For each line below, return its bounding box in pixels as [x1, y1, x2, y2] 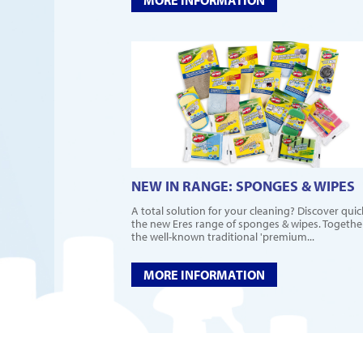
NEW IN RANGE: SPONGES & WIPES [131, 177, 355, 196]
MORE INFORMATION [143, 267, 265, 284]
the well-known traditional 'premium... [131, 229, 314, 245]
